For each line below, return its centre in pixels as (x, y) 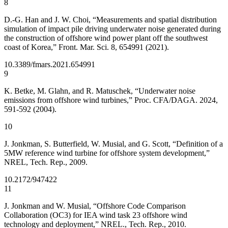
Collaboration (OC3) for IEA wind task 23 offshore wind (96, 215)
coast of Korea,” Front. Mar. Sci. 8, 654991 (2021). (87, 47)
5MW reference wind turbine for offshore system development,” (107, 153)
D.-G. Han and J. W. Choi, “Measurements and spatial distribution (110, 19)
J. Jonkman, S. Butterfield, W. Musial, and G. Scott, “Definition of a (113, 144)
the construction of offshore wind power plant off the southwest (106, 38)
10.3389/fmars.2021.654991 (50, 64)
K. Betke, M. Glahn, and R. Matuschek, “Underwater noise (100, 91)
